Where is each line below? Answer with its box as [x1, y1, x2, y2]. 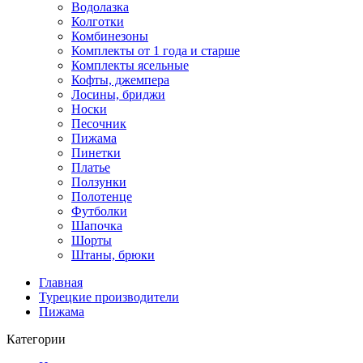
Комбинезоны [71, 28, 148, 43]
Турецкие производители [39, 289, 179, 304]
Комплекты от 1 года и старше [71, 43, 240, 58]
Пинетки [71, 145, 121, 160]
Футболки [71, 203, 127, 218]
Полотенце [71, 189, 132, 203]
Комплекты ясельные [71, 58, 189, 72]
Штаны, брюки [71, 247, 155, 262]
